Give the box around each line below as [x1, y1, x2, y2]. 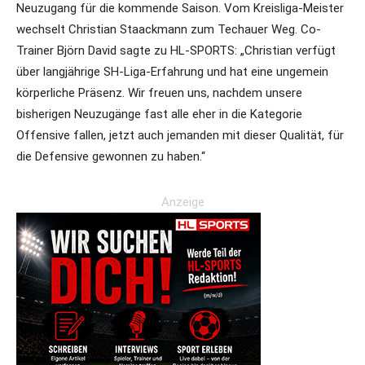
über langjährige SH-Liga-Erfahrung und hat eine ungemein [16, 64, 328, 79]
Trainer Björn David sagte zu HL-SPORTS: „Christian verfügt [16, 42, 336, 58]
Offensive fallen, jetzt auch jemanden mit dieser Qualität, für [16, 127, 344, 143]
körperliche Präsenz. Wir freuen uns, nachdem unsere [16, 85, 302, 100]
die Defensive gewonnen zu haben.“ [16, 148, 205, 164]
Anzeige [161, 194, 204, 209]
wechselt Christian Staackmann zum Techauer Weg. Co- [16, 21, 321, 37]
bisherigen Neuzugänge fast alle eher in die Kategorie [16, 106, 302, 121]
